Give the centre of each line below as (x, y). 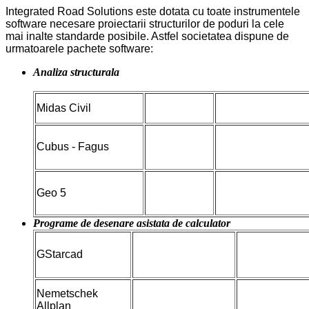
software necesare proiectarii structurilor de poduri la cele (145, 24)
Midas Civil (65, 108)
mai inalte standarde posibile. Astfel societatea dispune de (147, 36)
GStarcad (60, 254)
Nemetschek (67, 293)
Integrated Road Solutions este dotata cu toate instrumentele (153, 11)
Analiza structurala (83, 72)
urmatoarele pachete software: (79, 49)
